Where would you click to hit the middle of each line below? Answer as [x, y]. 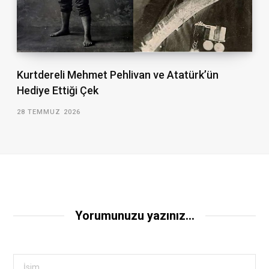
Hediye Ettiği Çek [57, 91]
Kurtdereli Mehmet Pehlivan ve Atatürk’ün [117, 75]
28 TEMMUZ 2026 [49, 112]
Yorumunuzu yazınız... [134, 216]
